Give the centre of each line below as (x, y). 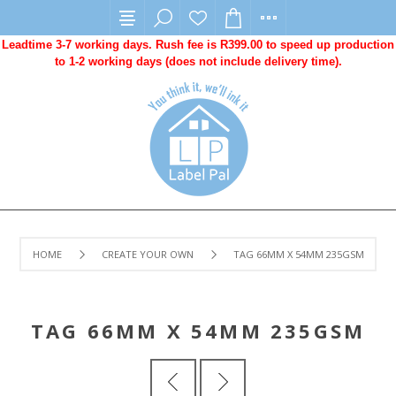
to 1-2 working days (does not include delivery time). (198, 61)
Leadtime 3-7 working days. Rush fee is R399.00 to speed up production (198, 45)
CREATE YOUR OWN (147, 254)
